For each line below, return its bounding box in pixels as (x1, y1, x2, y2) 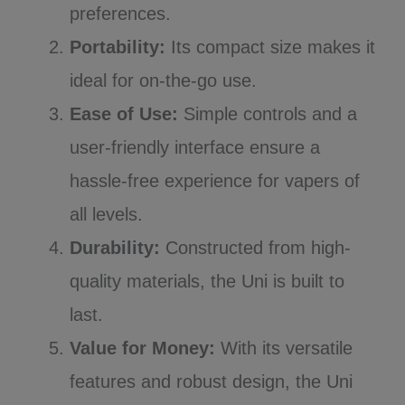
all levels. (70, 204, 144, 225)
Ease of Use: (70, 104, 179, 125)
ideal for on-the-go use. (70, 71, 258, 91)
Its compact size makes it (165, 37, 376, 58)
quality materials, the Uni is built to (70, 271, 345, 292)
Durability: (70, 238, 161, 259)
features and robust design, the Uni (70, 372, 353, 392)
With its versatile (215, 338, 353, 359)
